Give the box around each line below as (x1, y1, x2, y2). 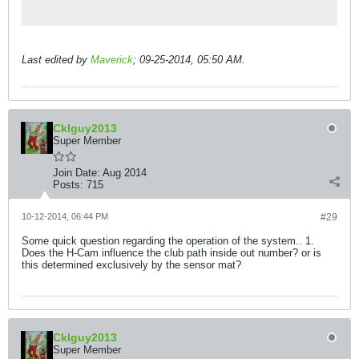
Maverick (91, 54, 133, 66)
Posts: (53, 179, 83, 191)
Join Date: (53, 167, 100, 179)
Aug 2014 (103, 167, 147, 179)
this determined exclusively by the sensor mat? (22, 259, 241, 271)
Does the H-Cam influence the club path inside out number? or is (22, 247, 321, 259)
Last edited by (22, 54, 91, 66)
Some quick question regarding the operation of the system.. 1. (22, 235, 314, 247)
